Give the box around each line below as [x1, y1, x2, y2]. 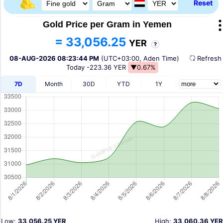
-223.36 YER [86, 63, 128, 71]
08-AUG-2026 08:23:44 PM [9, 54, 99, 62]
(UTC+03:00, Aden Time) [99, 54, 179, 62]
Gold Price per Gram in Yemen [42, 19, 172, 29]
